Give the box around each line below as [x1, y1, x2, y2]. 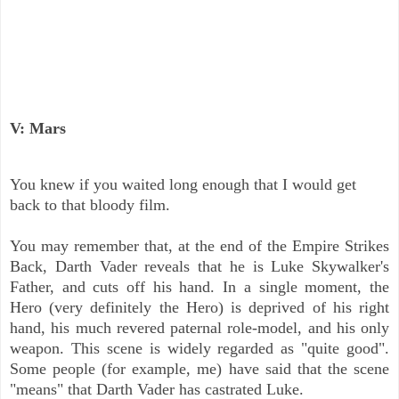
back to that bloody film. [10, 196, 170, 215]
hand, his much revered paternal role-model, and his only [10, 319, 389, 338]
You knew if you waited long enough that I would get [10, 175, 356, 194]
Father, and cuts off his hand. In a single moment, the [10, 278, 389, 297]
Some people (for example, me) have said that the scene [10, 360, 389, 379]
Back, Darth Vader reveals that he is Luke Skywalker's [10, 257, 389, 276]
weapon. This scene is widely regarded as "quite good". [10, 339, 389, 358]
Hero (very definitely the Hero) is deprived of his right [10, 298, 389, 317]
